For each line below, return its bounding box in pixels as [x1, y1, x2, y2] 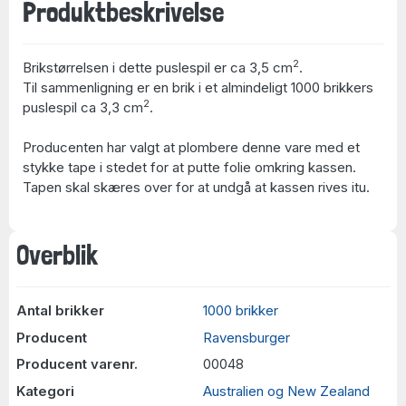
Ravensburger [203, 328, 290, 346]
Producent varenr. [15, 355, 138, 372]
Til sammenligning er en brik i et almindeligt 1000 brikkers [23, 78, 373, 96]
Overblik [15, 239, 98, 271]
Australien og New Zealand [203, 382, 370, 400]
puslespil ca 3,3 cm [23, 98, 143, 116]
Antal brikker [15, 302, 104, 319]
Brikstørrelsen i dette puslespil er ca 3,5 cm [23, 58, 293, 76]
